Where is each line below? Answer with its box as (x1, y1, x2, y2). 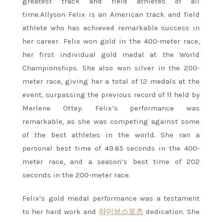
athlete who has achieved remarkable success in (22, 23, 200, 32)
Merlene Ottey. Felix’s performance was (22, 103, 200, 112)
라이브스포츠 (99, 207, 143, 216)
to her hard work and (22, 207, 99, 216)
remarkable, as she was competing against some (22, 116, 200, 126)
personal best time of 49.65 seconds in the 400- (22, 143, 200, 153)
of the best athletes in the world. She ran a (22, 130, 200, 139)
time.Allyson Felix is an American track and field (22, 9, 200, 19)
